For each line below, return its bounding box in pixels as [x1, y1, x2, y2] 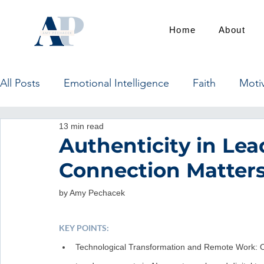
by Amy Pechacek [59, 188, 125, 197]
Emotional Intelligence [64, 77, 169, 90]
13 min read [59, 121, 104, 131]
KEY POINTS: [59, 223, 109, 233]
